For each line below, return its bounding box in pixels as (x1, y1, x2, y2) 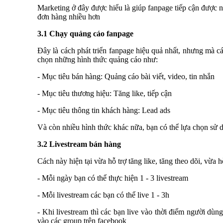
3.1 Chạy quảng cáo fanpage (37, 29, 133, 38)
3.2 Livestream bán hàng (37, 140, 121, 148)
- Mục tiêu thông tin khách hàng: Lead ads (37, 106, 170, 114)
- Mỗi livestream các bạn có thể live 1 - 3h (37, 191, 169, 199)
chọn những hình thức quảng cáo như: (37, 55, 158, 64)
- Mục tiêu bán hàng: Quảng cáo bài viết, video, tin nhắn (37, 72, 215, 81)
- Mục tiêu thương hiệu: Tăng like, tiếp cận (37, 89, 172, 98)
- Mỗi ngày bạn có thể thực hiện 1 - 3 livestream (37, 174, 188, 182)
